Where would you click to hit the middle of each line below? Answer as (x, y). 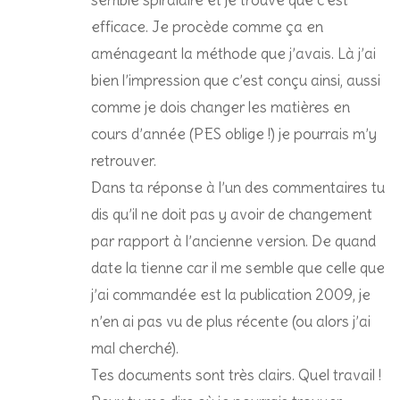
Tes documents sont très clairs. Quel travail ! (236, 375)
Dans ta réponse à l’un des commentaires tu (238, 187)
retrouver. (125, 160)
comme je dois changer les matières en (221, 107)
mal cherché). (135, 348)
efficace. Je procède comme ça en (207, 26)
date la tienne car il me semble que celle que (238, 267)
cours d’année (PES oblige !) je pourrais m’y (234, 133)
